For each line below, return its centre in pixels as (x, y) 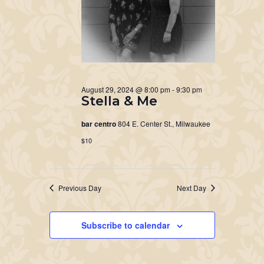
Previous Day (80, 188)
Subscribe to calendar (126, 225)
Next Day (191, 188)
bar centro (99, 124)
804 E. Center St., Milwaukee (164, 123)
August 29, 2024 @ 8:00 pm (126, 89)
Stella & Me (119, 101)
